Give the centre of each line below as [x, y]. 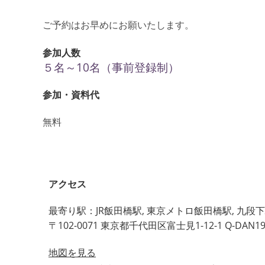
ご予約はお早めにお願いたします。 [118, 25]
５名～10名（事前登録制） [111, 67]
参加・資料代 [71, 95]
